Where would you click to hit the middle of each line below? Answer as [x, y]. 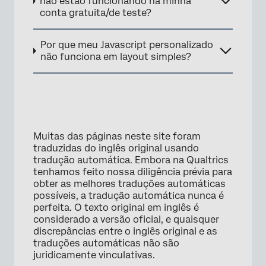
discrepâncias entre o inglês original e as [125, 231]
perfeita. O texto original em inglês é [116, 207]
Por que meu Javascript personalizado [127, 45]
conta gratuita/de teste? [95, 12]
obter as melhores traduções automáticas [129, 183]
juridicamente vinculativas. [94, 255]
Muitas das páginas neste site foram [117, 136]
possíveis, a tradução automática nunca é [129, 195]
